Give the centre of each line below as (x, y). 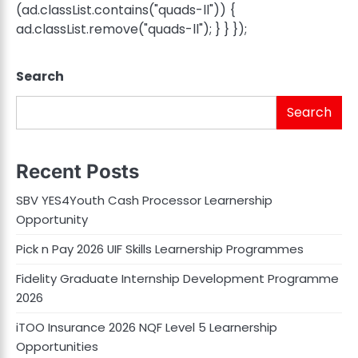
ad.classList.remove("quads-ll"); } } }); (131, 30)
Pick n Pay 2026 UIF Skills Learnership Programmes (160, 249)
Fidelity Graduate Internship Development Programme (177, 279)
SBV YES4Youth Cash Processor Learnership (144, 201)
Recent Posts (78, 172)
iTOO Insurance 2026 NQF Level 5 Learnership (147, 328)
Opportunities (57, 347)
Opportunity (52, 220)
